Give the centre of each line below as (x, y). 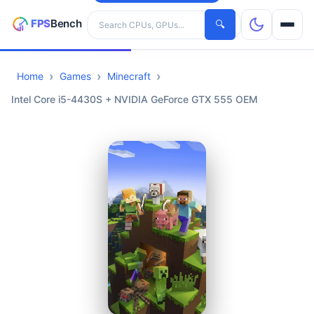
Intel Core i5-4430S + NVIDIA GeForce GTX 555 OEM (135, 99)
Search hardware (126, 17)
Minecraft (129, 76)
